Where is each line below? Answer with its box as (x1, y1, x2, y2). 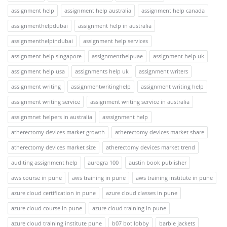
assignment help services (83, 37, 148, 45)
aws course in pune (11, 174, 62, 182)
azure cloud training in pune (92, 204, 166, 212)
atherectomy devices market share (115, 128, 204, 136)
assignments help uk (75, 67, 129, 75)
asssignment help (102, 113, 148, 121)
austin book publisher (129, 159, 186, 167)
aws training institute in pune (136, 174, 213, 182)
